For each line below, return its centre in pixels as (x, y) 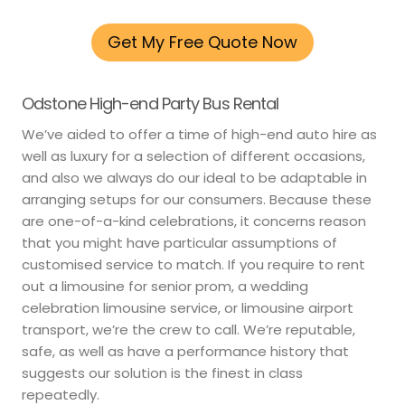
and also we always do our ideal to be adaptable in (194, 178)
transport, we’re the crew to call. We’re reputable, (188, 330)
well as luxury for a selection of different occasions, (193, 156)
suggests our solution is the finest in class (162, 373)
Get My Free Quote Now (202, 42)
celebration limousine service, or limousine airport (188, 308)
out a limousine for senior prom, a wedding (165, 287)
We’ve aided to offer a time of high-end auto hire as (199, 135)
